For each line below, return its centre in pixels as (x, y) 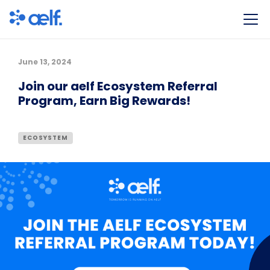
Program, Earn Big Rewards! (104, 101)
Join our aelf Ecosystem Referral (118, 86)
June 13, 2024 (45, 62)
